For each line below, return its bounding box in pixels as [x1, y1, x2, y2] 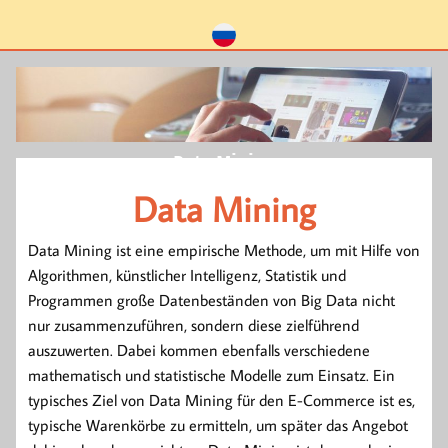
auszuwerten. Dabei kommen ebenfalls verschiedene [28, 340, 370, 361]
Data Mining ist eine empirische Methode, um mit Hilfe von [28, 240, 420, 261]
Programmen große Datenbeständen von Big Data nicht [28, 290, 395, 311]
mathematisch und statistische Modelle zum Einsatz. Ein [28, 365, 395, 386]
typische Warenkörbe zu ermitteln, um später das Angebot [28, 415, 408, 436]
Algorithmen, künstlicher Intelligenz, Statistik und [28, 265, 346, 286]
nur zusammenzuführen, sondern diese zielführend [28, 315, 359, 336]
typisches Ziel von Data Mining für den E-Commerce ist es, [28, 390, 415, 411]
